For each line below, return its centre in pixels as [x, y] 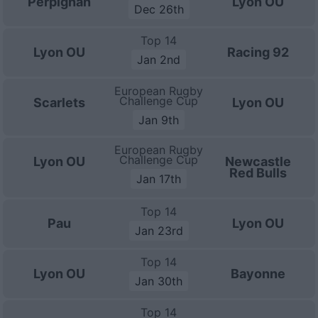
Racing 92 [258, 52]
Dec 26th [159, 9]
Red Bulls [258, 173]
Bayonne [258, 274]
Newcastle [258, 161]
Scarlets [60, 103]
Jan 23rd [159, 231]
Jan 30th [159, 281]
